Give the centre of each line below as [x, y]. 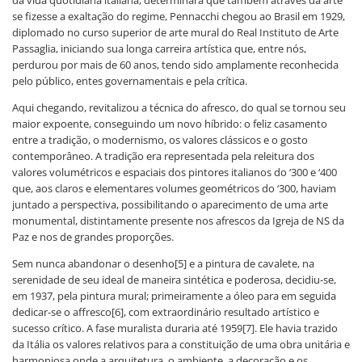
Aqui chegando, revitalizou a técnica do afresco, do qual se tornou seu [179, 107]
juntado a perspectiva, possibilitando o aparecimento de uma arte [170, 204]
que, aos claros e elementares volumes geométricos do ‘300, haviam [174, 188]
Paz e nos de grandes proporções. [93, 236]
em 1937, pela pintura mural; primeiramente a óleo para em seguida [174, 295]
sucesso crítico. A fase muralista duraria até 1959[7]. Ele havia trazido [175, 328]
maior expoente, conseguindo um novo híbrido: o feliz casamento [170, 123]
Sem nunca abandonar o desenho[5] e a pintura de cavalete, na [163, 263]
